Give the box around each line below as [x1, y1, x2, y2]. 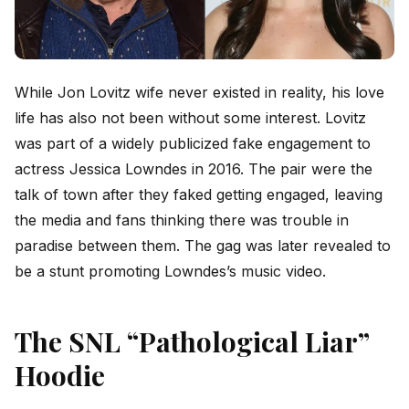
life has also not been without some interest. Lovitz [15, 109, 366, 128]
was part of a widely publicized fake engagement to [15, 134, 371, 153]
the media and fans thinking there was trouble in [15, 211, 349, 230]
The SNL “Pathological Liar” [15, 323, 369, 361]
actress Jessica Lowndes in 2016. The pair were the [15, 160, 372, 179]
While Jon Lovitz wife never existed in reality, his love [15, 83, 384, 102]
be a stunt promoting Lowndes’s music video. [15, 262, 326, 281]
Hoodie [15, 357, 105, 394]
